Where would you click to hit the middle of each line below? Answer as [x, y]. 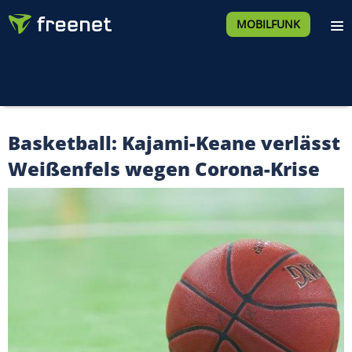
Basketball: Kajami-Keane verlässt [174, 143]
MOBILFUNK [268, 24]
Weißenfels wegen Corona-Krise [164, 169]
